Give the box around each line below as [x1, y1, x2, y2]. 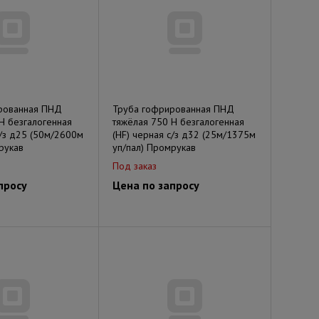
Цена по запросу [113, 178, 199, 192]
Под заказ [113, 159, 157, 172]
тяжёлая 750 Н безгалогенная [113, 115, 244, 128]
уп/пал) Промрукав [113, 141, 196, 154]
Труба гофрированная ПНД [113, 103, 234, 115]
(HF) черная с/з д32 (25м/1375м [113, 128, 256, 141]
